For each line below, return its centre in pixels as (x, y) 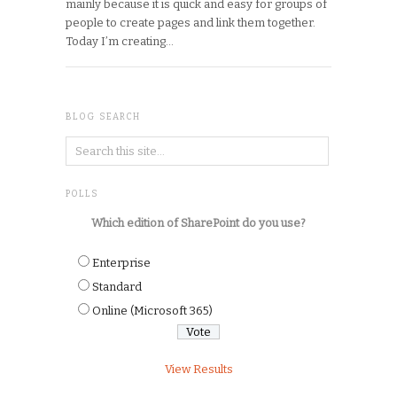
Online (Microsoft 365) (152, 310)
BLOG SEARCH (103, 117)
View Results (198, 369)
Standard (117, 286)
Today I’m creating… (120, 41)
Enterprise (121, 262)
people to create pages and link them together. (191, 22)
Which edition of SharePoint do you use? (198, 222)
